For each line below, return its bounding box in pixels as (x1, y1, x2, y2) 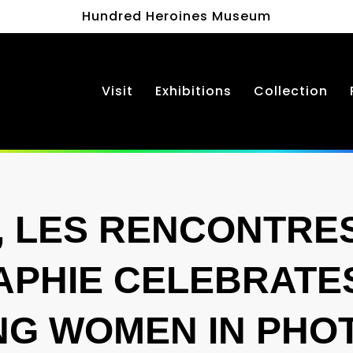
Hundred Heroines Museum (82, 7, 271, 25)
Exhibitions (155, 82, 232, 100)
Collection (254, 82, 328, 100)
